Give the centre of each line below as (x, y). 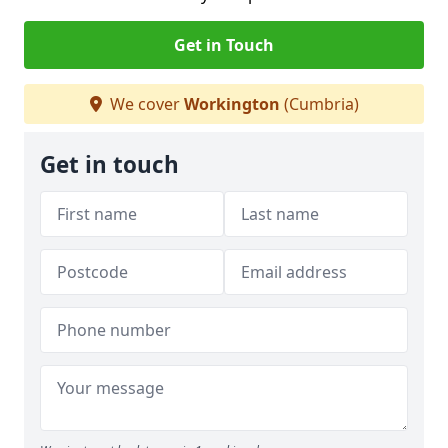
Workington (231, 104)
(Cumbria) (319, 104)
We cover (144, 104)
